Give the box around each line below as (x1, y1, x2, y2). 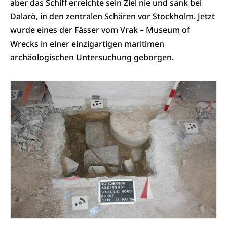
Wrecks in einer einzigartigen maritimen (10, 38, 164, 50)
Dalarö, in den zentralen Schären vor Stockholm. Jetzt (10, 11, 215, 22)
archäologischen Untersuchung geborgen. (10, 52, 174, 63)
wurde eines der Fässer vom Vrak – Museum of (10, 24, 190, 36)
